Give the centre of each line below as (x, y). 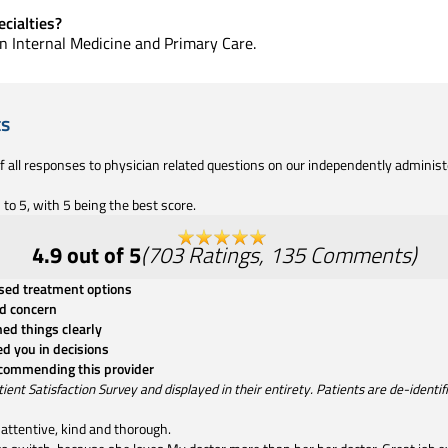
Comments (360, 254)
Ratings (223, 254)
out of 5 (101, 254)
